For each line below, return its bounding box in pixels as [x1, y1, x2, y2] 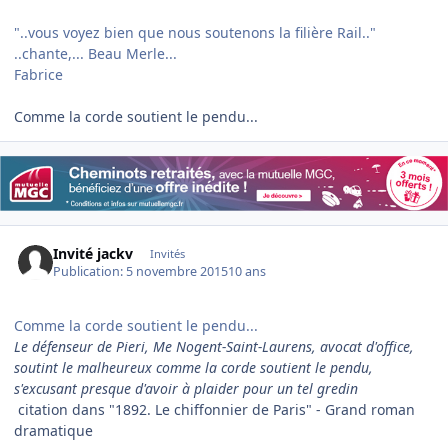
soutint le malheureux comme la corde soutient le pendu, [14, 357, 373, 377]
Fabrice [14, 64, 67, 84]
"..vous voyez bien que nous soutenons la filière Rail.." [14, 22, 376, 42]
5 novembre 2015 [126, 262, 229, 280]
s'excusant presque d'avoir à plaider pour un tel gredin [14, 378, 358, 398]
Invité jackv [53, 243, 134, 263]
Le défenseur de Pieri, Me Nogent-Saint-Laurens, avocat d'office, [14, 336, 414, 356]
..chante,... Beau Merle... [14, 43, 177, 63]
